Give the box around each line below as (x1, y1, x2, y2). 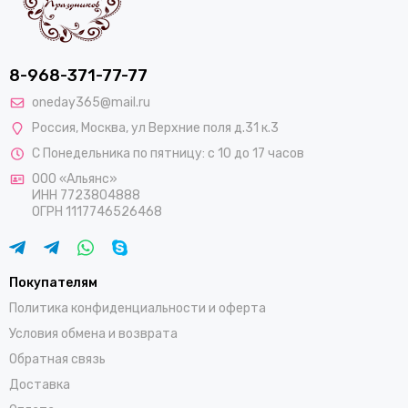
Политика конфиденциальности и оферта (9, 301, 266, 317)
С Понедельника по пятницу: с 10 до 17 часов (32, 146, 304, 162)
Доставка (9, 377, 70, 393)
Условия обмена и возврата (9, 326, 178, 342)
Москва (81, 120, 126, 137)
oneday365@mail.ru (32, 95, 150, 111)
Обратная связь (9, 352, 106, 368)
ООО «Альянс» (32, 171, 117, 188)
